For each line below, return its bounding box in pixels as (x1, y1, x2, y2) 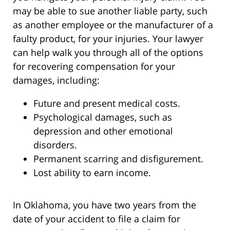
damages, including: (13, 73, 100, 86)
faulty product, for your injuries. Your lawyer (13, 32, 203, 45)
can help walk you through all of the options (13, 46, 203, 59)
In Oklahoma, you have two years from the (13, 198, 196, 211)
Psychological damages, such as (33, 110, 172, 123)
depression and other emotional (33, 124, 173, 137)
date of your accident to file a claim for (13, 212, 180, 225)
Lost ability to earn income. (33, 166, 151, 179)
